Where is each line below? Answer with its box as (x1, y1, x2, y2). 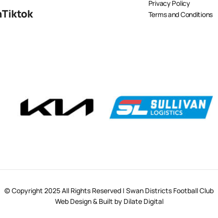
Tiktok (2, 7, 33, 20)
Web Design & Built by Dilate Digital (54, 196, 163, 206)
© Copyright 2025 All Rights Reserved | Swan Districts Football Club (4, 185, 214, 195)
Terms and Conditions (148, 10, 213, 19)
